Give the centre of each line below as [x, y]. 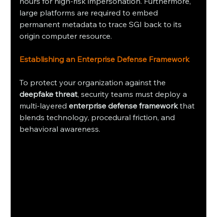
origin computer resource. [66, 36]
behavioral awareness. [60, 129]
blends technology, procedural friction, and [98, 117]
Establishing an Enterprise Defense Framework [105, 59]
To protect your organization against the [94, 82]
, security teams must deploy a [133, 94]
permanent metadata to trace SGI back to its [102, 24]
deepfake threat [49, 94]
